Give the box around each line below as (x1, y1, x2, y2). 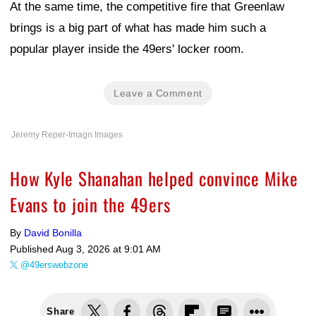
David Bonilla (24, 226, 82, 238)
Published (10, 243, 56, 255)
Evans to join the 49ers (10, 190, 171, 217)
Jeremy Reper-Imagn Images (11, 129, 123, 140)
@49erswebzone (20, 259, 88, 270)
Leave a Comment (114, 87, 202, 99)
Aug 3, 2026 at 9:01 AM (56, 243, 161, 255)
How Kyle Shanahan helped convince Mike (10, 164, 298, 191)
